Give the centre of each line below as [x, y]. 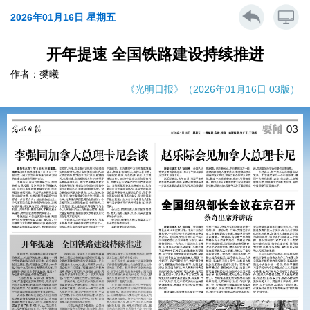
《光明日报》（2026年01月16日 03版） [212, 89]
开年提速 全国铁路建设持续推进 [155, 54]
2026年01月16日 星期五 [63, 17]
